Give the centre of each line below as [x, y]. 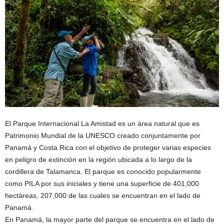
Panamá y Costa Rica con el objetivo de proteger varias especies [108, 147]
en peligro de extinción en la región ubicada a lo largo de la [98, 159]
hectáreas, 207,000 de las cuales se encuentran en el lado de [103, 195]
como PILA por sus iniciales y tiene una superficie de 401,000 [102, 183]
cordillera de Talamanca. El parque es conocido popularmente [103, 171]
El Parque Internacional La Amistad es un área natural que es [102, 123]
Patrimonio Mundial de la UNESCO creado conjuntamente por [103, 135]
